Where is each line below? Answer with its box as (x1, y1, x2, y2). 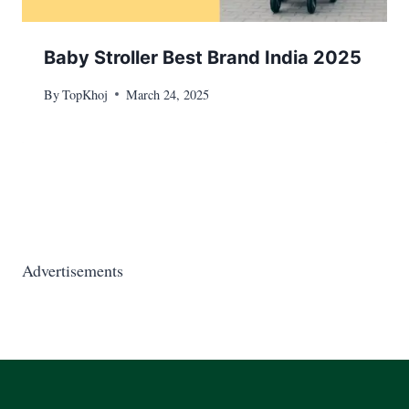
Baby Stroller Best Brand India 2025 (44, 46, 362, 68)
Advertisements (22, 258, 123, 281)
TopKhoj (62, 85, 109, 103)
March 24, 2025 (126, 85, 210, 103)
